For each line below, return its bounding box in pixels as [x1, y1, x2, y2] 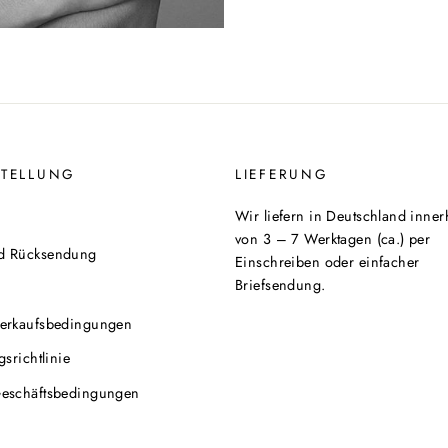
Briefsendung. [235, 274, 326, 295]
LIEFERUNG [235, 163, 329, 184]
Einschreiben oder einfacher [235, 251, 420, 272]
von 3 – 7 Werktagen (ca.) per [235, 228, 431, 249]
